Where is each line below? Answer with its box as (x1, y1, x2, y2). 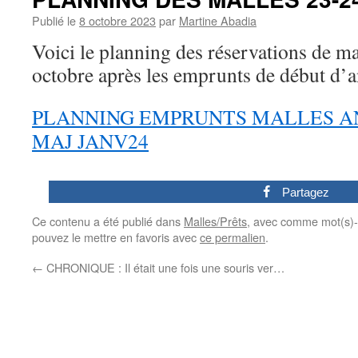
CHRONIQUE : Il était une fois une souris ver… (43, 259, 284, 276)
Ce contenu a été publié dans (32, 213, 184, 229)
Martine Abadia (179, 12, 257, 29)
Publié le (32, 12, 76, 29)
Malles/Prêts (184, 213, 247, 229)
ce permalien (200, 229, 265, 245)
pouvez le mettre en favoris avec (32, 229, 200, 245)
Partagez (282, 185, 330, 199)
